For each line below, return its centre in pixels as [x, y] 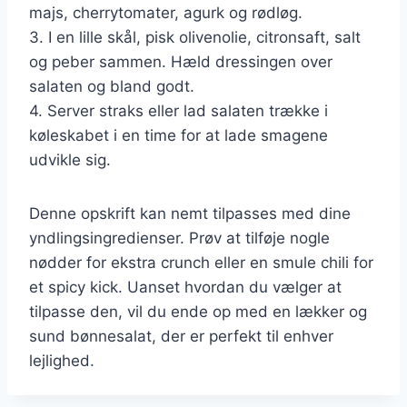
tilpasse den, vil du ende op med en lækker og [198, 311]
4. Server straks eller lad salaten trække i [179, 110]
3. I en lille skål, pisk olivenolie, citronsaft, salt [195, 37]
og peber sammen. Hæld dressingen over [181, 61]
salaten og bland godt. [112, 86]
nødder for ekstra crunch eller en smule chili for [201, 262]
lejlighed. [62, 360]
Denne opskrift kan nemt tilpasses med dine [190, 213]
